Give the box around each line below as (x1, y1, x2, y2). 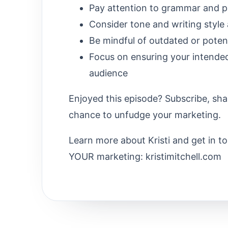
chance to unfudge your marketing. (69, 109, 221, 120)
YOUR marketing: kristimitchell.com (69, 151, 221, 162)
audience (89, 67, 128, 78)
